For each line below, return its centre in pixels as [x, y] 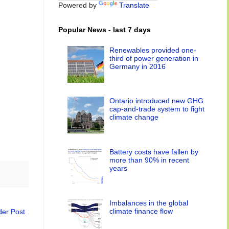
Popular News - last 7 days [105, 30]
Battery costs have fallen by [154, 152]
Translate [134, 5]
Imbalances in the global [149, 203]
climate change [134, 117]
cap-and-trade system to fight [157, 109]
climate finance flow [141, 211]
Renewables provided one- [153, 50]
